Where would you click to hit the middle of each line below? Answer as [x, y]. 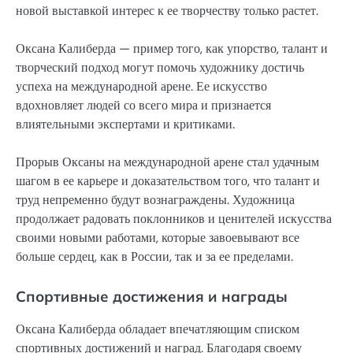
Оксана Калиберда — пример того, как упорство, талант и [172, 49]
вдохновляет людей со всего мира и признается [143, 106]
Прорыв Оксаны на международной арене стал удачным [167, 162]
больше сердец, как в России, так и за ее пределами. [154, 257]
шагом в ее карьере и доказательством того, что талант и [168, 181]
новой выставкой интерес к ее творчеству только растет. [167, 10]
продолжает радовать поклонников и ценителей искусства [174, 219]
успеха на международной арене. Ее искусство [141, 87]
